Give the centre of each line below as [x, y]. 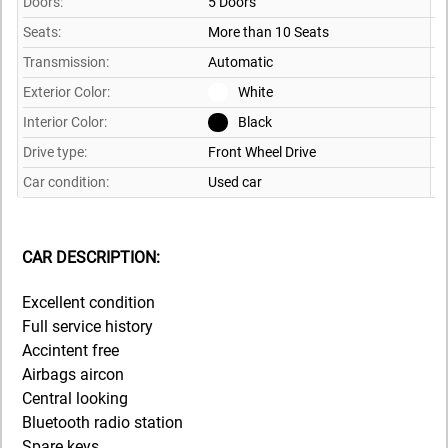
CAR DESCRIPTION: [91, 257]
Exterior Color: [66, 92]
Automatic [240, 62]
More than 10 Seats [268, 32]
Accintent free [70, 351]
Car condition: [66, 182]
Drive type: [55, 152]
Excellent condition [88, 303]
